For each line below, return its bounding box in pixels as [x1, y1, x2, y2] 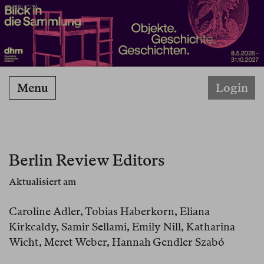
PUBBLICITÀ [6, 4, 38, 11]
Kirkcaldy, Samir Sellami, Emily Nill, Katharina [9, 220, 235, 233]
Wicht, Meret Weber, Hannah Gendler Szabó [9, 236, 225, 249]
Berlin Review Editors [9, 151, 164, 170]
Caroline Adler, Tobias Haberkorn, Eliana [9, 205, 210, 218]
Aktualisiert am [9, 176, 76, 188]
